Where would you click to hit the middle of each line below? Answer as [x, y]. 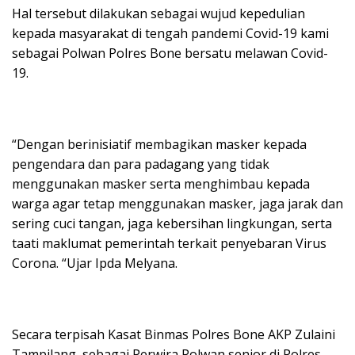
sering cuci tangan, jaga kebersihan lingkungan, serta [172, 223]
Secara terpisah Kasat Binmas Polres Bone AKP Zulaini [174, 334]
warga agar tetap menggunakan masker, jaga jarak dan [177, 204]
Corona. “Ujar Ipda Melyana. [95, 263]
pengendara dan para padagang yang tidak [141, 164]
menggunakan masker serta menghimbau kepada [161, 184]
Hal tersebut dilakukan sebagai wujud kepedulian [158, 13]
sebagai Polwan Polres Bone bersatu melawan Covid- [170, 53]
